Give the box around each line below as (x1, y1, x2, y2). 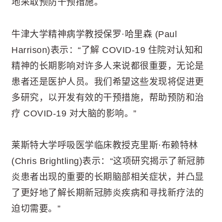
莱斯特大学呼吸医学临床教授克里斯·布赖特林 (11, 140, 198, 150)
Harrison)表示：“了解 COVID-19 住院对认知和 (11, 45, 203, 55)
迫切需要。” (11, 203, 60, 214)
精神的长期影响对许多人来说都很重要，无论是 (11, 60, 204, 71)
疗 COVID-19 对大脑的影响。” (11, 108, 137, 118)
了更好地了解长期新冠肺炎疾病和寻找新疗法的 (11, 187, 204, 198)
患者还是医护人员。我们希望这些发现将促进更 (11, 76, 204, 87)
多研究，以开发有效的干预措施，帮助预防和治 (11, 92, 204, 103)
